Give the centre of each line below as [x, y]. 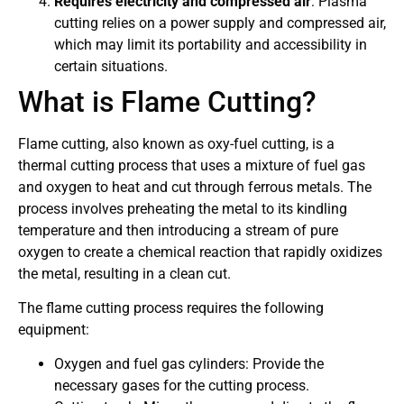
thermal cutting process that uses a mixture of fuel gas [192, 165]
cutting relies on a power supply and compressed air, [220, 23]
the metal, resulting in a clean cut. [124, 273]
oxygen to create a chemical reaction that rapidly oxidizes [200, 252]
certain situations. [111, 66]
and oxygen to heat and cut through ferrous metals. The [195, 187]
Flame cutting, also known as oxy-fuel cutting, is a [176, 143]
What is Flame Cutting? [167, 101]
